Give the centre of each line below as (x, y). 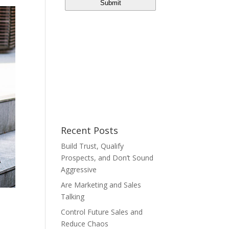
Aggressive (79, 169)
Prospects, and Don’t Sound (107, 157)
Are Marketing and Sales (101, 185)
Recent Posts (90, 130)
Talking (73, 196)
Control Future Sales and (102, 212)
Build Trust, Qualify (93, 146)
